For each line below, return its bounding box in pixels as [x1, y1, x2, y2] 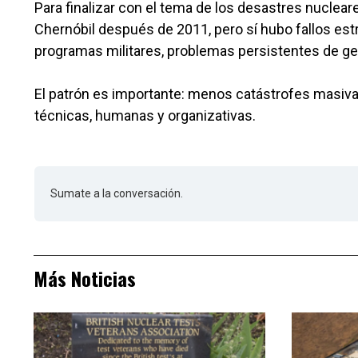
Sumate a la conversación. [50, 186, 183, 200]
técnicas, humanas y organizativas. [34, 106, 256, 124]
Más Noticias [34, 263, 136, 292]
